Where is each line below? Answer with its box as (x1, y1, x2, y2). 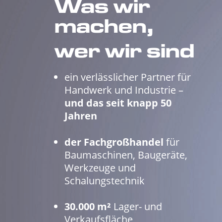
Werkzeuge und (64, 161, 136, 174)
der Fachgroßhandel (64, 135, 164, 149)
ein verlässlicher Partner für (64, 70, 191, 84)
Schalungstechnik (64, 173, 145, 187)
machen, (55, 19, 154, 37)
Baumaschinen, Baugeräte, (64, 148, 187, 162)
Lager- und (111, 200, 162, 214)
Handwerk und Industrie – (64, 83, 183, 97)
